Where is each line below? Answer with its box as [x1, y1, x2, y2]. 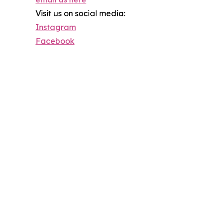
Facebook [36, 36, 74, 46]
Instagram [36, 22, 76, 33]
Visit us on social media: [36, 8, 125, 19]
